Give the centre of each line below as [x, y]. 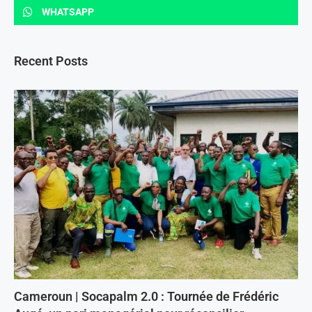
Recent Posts [51, 61]
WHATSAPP [68, 12]
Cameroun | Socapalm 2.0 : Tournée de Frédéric [146, 297]
